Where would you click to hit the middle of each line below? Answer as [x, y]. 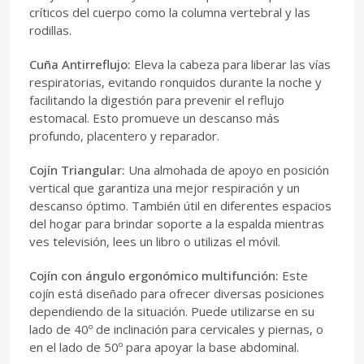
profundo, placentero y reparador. [124, 136]
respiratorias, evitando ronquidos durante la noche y [175, 82]
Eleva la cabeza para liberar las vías [231, 65]
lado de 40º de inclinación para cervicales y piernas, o [176, 329]
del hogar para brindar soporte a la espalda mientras [177, 224]
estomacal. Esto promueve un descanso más [154, 118]
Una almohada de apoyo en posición [227, 170]
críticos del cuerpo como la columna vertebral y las [170, 13]
